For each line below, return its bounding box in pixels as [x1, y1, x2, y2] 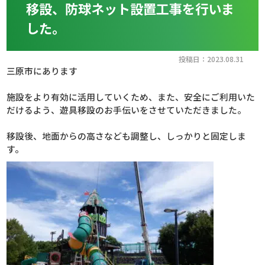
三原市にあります [7, 64, 87, 77]
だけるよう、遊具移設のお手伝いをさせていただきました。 [7, 104, 247, 117]
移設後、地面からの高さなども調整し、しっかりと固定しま [7, 130, 247, 143]
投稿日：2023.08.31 [178, 54, 244, 64]
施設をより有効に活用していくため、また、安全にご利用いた [7, 91, 256, 104]
